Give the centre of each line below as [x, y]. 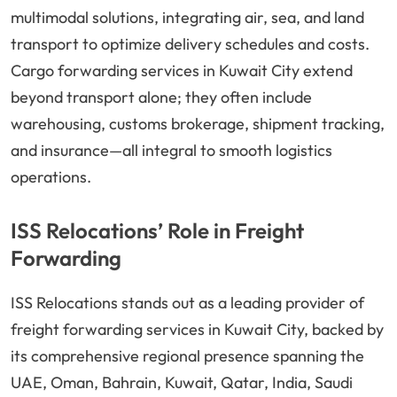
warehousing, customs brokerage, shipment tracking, [198, 124]
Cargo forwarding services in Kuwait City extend [182, 71]
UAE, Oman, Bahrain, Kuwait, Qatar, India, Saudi [182, 383]
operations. [51, 177]
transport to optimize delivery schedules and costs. [190, 44]
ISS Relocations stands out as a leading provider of [187, 303]
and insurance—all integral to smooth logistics [171, 151]
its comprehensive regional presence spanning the [187, 356]
